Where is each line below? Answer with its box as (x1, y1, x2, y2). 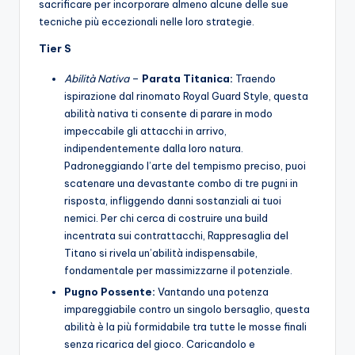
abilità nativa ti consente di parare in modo (64, 106, 273, 120)
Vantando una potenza (155, 284, 269, 298)
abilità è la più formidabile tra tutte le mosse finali (64, 319, 307, 333)
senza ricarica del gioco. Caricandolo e (64, 337, 255, 350)
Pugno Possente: (64, 284, 155, 298)
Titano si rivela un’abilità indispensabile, (64, 246, 258, 259)
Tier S (39, 41, 71, 55)
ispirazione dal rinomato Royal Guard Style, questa (64, 89, 308, 102)
